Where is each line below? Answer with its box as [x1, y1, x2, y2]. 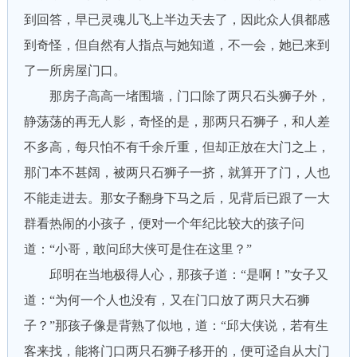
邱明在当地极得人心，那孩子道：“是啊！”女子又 [23, 268, 328, 281]
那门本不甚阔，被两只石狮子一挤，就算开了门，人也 [23, 166, 330, 179]
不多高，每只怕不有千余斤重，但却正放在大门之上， [23, 140, 330, 154]
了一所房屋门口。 [23, 64, 126, 77]
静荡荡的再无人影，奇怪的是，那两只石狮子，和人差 [23, 115, 330, 128]
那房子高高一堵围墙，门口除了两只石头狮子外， [23, 89, 330, 103]
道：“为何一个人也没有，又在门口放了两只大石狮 [23, 293, 310, 307]
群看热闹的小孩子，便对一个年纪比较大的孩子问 [23, 217, 304, 230]
